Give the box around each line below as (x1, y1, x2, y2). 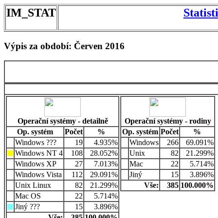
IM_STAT (6, 6, 56, 19)
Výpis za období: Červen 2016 (4, 40, 125, 51)
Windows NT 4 (15, 149, 63, 158)
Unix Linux (15, 181, 51, 190)
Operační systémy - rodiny (124, 117, 211, 126)
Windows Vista (15, 170, 62, 179)
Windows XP (15, 160, 56, 168)
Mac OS (15, 192, 41, 200)
